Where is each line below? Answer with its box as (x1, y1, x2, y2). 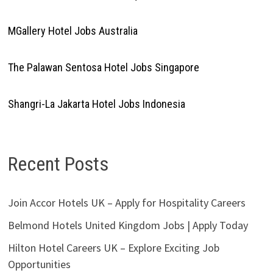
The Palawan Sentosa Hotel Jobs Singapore (7, 60, 199, 74)
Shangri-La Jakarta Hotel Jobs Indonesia (7, 97, 185, 110)
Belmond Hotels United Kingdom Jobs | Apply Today (7, 218, 248, 233)
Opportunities (7, 257, 71, 272)
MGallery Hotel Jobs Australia (7, 24, 138, 37)
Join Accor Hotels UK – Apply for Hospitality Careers (7, 196, 246, 210)
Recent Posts (7, 152, 108, 175)
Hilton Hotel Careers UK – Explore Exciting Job (7, 241, 219, 255)
